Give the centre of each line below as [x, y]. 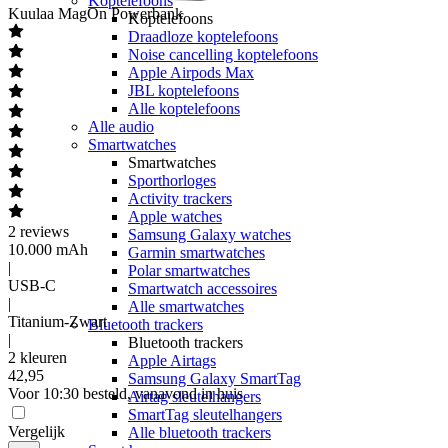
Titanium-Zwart [57, 321]
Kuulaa [31, 13]
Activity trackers [180, 198]
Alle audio [121, 126]
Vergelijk [36, 431]
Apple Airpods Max [191, 72]
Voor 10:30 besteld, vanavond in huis [125, 393]
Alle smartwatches [186, 306]
